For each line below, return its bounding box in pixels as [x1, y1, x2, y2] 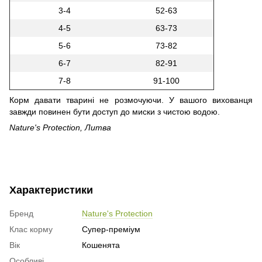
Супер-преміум [82, 224, 140, 234]
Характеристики [9, 184, 93, 196]
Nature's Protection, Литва [9, 122, 111, 132]
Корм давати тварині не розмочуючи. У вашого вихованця [9, 95, 253, 105]
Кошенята [82, 240, 120, 250]
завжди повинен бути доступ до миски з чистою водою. [9, 106, 220, 116]
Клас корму [9, 224, 53, 234]
